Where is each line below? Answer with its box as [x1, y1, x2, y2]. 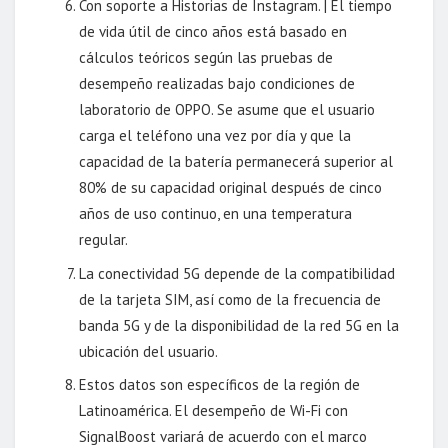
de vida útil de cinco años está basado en [79, 22, 348, 42]
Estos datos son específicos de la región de [79, 375, 361, 395]
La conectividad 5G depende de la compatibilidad [79, 263, 396, 283]
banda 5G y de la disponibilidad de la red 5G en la [79, 315, 400, 335]
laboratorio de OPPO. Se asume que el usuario [79, 100, 376, 120]
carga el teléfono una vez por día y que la [79, 126, 352, 146]
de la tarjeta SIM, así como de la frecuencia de [79, 289, 382, 309]
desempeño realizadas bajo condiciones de [79, 74, 356, 94]
